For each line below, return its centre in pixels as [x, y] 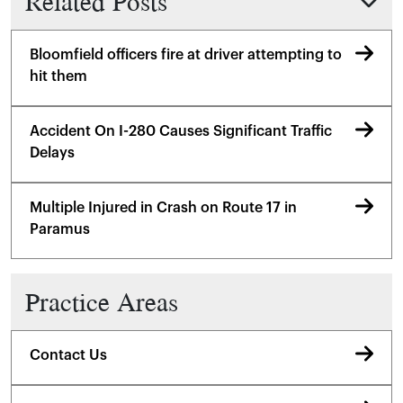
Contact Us [68, 355]
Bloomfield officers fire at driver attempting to [186, 55]
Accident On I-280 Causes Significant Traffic [181, 131]
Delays [52, 153]
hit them [58, 76]
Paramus [60, 229]
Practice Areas [102, 301]
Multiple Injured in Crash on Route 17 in [163, 208]
